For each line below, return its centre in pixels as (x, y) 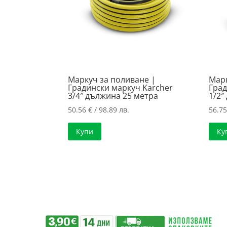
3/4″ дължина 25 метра (113, 96)
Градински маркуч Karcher (121, 87)
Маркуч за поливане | (112, 79)
